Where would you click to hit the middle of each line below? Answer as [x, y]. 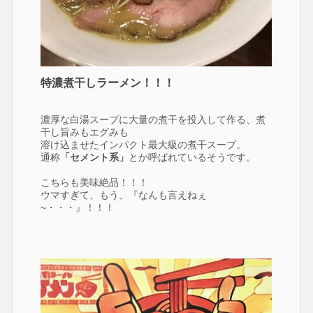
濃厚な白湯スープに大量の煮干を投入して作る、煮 [153, 120]
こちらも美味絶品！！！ [95, 183]
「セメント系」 [95, 158]
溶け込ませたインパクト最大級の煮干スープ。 [144, 145]
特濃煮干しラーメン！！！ [108, 83]
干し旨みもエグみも [85, 132]
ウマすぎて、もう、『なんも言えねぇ [124, 195]
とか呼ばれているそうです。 [192, 158]
